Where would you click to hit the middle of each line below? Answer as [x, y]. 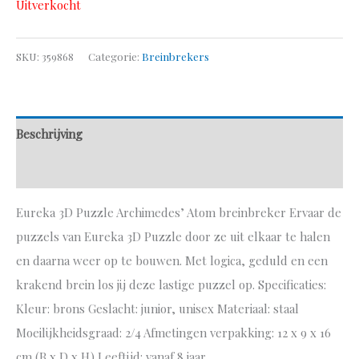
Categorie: [115, 56]
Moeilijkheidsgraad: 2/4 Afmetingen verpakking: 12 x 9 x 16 [173, 332]
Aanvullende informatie [79, 170]
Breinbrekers [175, 56]
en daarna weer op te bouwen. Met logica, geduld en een [172, 260]
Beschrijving [49, 134]
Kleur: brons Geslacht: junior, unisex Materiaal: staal [157, 308]
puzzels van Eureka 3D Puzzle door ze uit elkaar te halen [173, 236]
